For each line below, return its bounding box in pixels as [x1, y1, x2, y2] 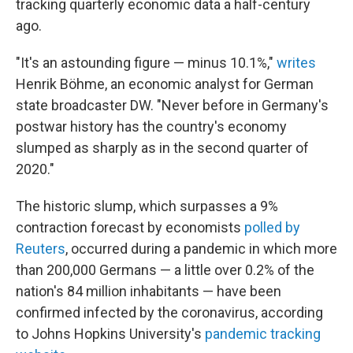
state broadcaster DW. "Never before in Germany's [16, 97, 329, 113]
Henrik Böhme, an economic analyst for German [16, 76, 314, 92]
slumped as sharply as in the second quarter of [16, 139, 309, 156]
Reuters [16, 240, 65, 257]
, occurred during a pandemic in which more [65, 240, 337, 257]
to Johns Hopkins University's [16, 325, 205, 342]
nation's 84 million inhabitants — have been [16, 283, 281, 299]
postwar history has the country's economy [16, 118, 287, 135]
